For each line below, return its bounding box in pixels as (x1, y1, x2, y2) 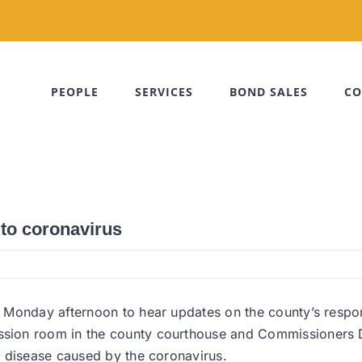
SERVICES (135, 84, 193, 99)
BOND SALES (229, 84, 308, 99)
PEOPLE (51, 84, 99, 99)
